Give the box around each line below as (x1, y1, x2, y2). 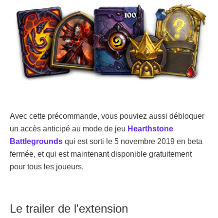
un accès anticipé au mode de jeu (10, 125, 127, 133)
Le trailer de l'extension (10, 202, 128, 216)
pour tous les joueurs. (10, 163, 84, 171)
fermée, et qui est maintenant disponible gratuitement (10, 150, 192, 159)
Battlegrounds (10, 137, 63, 146)
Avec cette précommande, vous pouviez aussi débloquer (10, 112, 204, 121)
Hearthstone (127, 125, 173, 133)
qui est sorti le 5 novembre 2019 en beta (63, 137, 202, 146)
